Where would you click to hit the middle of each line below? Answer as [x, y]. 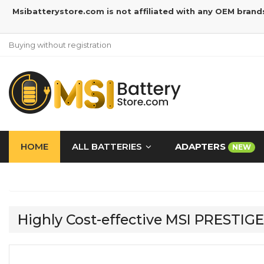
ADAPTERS [202, 146]
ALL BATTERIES [107, 146]
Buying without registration [60, 45]
